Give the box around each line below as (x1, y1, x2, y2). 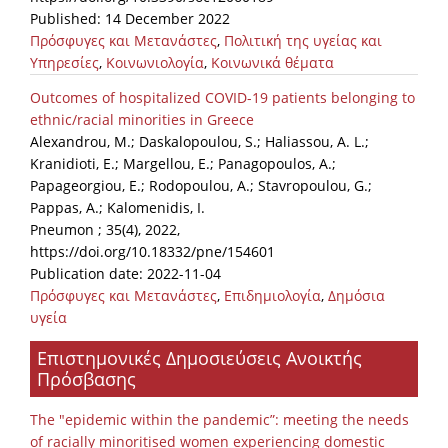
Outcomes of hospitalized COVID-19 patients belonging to (30, 88, 415, 108)
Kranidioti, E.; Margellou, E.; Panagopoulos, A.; (30, 154, 336, 174)
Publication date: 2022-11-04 (30, 264, 221, 284)
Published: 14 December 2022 (30, 9, 230, 29)
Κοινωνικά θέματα (211, 53, 334, 73)
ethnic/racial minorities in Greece (30, 110, 254, 130)
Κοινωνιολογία (106, 53, 204, 73)
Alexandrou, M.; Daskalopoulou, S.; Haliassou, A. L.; (30, 132, 369, 152)
